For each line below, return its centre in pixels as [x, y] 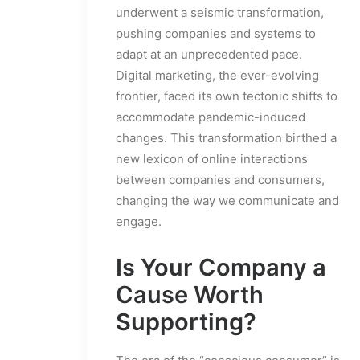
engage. [139, 221]
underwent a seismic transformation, [220, 12]
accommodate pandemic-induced [211, 117]
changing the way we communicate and [227, 200]
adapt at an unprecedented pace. [209, 54]
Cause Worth [190, 294]
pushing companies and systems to [216, 33]
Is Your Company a [221, 267]
